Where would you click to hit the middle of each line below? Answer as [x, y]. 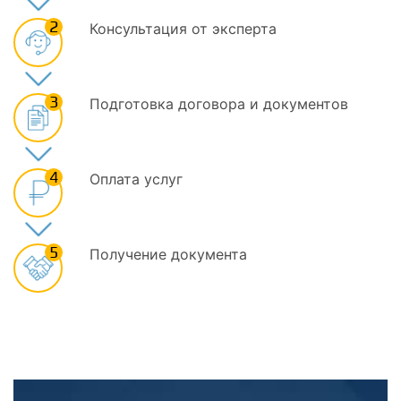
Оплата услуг [136, 179]
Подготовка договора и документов [219, 104]
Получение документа [168, 254]
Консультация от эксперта [183, 29]
